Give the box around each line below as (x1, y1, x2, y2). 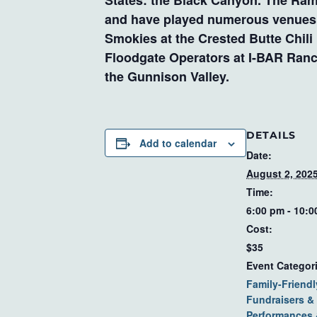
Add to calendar (139, 136, 217, 150)
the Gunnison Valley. (105, 67, 229, 86)
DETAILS (246, 129, 296, 142)
